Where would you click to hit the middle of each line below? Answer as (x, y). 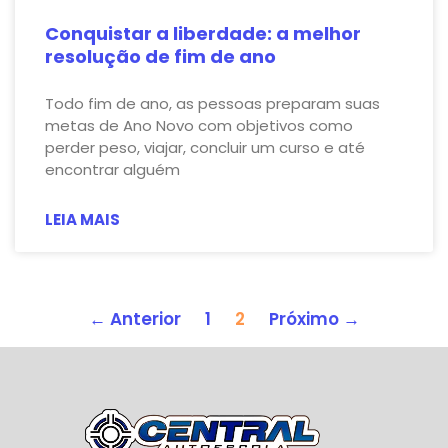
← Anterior (134, 318)
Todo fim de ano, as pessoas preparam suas (212, 103)
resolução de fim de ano (160, 56)
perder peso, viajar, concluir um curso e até (205, 147)
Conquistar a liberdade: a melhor (203, 33)
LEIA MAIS (82, 219)
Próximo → (314, 318)
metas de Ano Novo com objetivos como (199, 125)
